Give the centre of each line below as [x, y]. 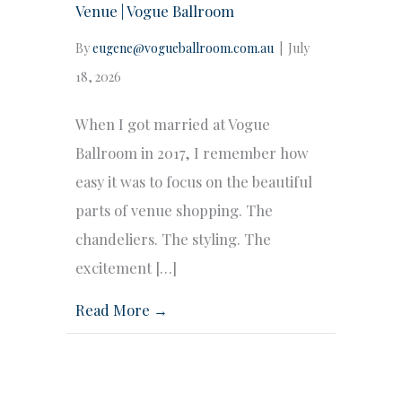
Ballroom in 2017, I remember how [192, 153]
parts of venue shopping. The [174, 210]
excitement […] [126, 268]
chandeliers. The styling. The [173, 239]
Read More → [122, 310]
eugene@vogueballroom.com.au [183, 48]
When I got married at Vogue [173, 124]
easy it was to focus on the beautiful [194, 182]
